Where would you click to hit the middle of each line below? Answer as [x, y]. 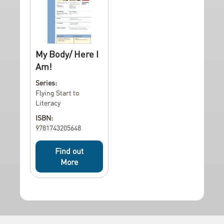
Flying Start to [57, 92]
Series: [46, 82]
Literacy [48, 102]
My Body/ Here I [67, 54]
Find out [69, 151]
